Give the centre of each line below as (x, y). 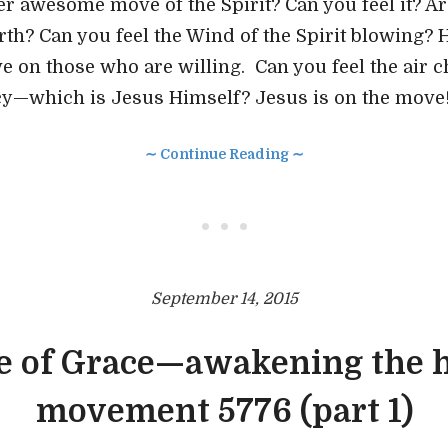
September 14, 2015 (224, 299)
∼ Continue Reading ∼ (224, 154)
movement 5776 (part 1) (224, 411)
